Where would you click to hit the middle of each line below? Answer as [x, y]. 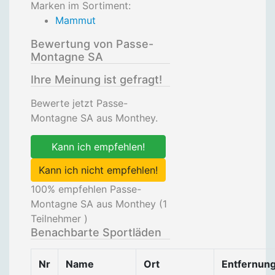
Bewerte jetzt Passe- [79, 103]
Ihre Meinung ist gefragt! [96, 79]
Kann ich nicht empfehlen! [98, 170]
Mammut [76, 20]
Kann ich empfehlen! [98, 147]
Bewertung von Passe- [92, 44]
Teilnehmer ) [59, 219]
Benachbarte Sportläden [96, 232]
